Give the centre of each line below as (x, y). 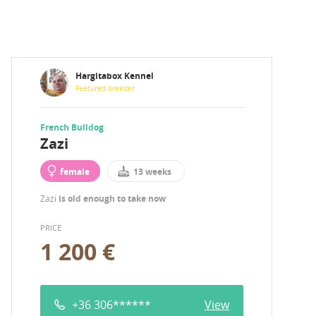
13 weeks (152, 172)
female (75, 172)
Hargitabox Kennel (115, 76)
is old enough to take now (112, 199)
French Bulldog (72, 128)
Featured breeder (105, 89)
